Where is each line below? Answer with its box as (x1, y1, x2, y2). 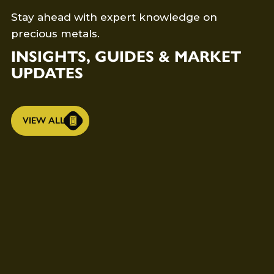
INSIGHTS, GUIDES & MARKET (10, 47, 241, 66)
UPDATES (10, 64, 83, 83)
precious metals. (10, 28, 100, 40)
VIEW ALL (22, 115, 65, 126)
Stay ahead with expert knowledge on (10, 11, 217, 23)
